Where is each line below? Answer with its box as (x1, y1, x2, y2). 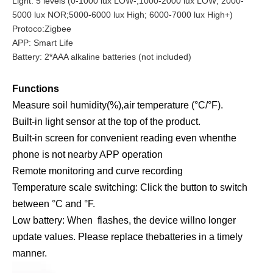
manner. (12, 248, 47, 258)
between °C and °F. (12, 199, 97, 209)
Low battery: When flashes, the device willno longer (12, 215, 236, 225)
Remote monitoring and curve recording (12, 166, 183, 176)
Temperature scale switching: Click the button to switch (12, 182, 247, 193)
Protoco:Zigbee (12, 24, 71, 34)
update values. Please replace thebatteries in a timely (12, 232, 243, 242)
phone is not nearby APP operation (12, 149, 163, 160)
